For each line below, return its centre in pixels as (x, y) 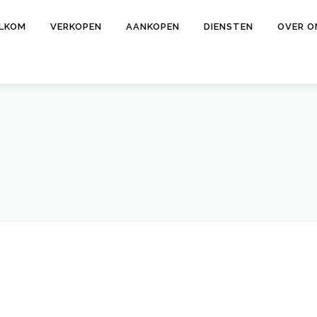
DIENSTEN (229, 27)
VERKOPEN (76, 27)
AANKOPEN (153, 27)
